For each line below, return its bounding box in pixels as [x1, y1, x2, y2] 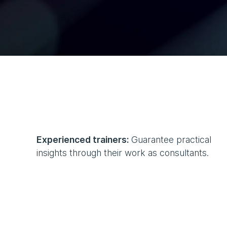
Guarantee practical [129, 134, 211, 145]
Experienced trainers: [36, 134, 129, 145]
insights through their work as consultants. [36, 147, 209, 159]
